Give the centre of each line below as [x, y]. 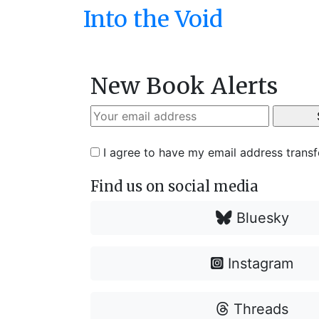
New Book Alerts [184, 86]
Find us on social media [174, 186]
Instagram [259, 263]
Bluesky [260, 218]
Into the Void [153, 19]
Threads [258, 309]
